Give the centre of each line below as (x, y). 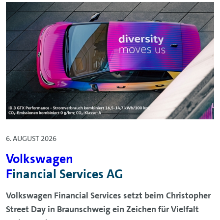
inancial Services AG (68, 174)
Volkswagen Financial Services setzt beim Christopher (108, 196)
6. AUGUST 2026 (31, 139)
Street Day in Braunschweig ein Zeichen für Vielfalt (102, 209)
